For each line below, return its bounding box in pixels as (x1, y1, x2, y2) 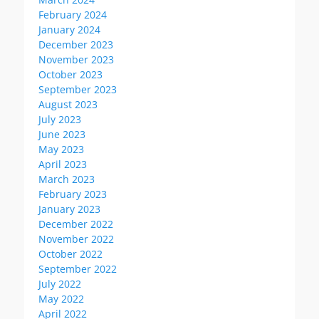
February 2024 (38, 7, 107, 21)
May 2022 (38, 291, 84, 305)
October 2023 (38, 67, 103, 81)
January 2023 (38, 202, 100, 216)
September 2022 (38, 261, 117, 276)
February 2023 (38, 187, 107, 201)
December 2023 (38, 37, 113, 51)
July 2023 (38, 112, 81, 126)
